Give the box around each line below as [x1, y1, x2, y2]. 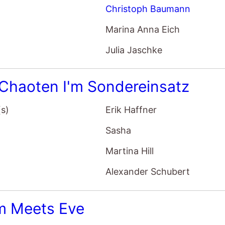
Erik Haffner [105, 104, 157, 116]
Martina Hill [105, 146, 154, 157]
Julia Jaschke [105, 44, 163, 55]
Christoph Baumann [105, 3, 191, 14]
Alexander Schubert [105, 166, 190, 177]
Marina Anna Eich [105, 24, 180, 35]
